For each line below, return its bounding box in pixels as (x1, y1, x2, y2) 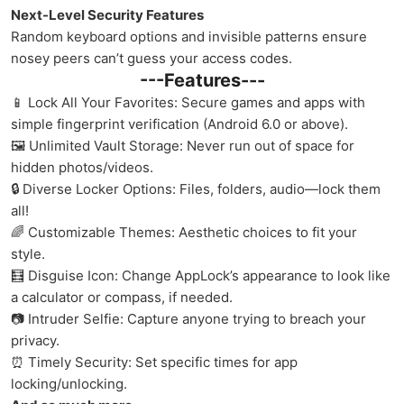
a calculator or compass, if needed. (11, 289, 233, 306)
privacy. (11, 332, 60, 349)
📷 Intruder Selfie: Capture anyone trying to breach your (11, 310, 366, 327)
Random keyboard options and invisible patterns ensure (11, 28, 367, 45)
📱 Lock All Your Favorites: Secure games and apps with (11, 94, 365, 111)
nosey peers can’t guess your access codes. (11, 50, 292, 67)
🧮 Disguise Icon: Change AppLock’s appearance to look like (11, 267, 390, 284)
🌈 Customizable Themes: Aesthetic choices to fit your (11, 224, 357, 241)
